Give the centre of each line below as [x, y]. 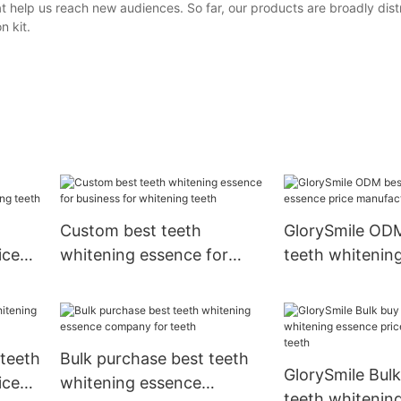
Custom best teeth [130, 231]
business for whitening [145, 279]
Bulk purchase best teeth [154, 359]
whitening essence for [144, 255]
